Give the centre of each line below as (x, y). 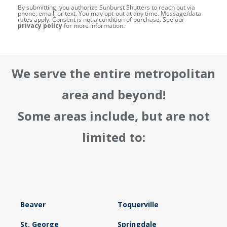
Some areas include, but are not (113, 116)
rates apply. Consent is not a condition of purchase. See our (101, 20)
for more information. (93, 26)
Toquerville (138, 205)
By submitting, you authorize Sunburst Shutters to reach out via (106, 8)
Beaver (33, 205)
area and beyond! (113, 95)
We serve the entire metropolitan (113, 73)
